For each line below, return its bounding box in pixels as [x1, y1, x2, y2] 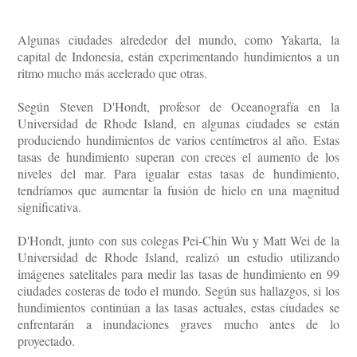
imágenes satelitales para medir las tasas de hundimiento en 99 [18, 265, 339, 282]
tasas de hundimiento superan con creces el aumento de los [18, 147, 339, 165]
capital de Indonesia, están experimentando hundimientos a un [18, 47, 339, 65]
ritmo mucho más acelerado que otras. [18, 64, 208, 81]
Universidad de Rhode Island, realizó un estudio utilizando [18, 248, 339, 265]
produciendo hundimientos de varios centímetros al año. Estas [18, 131, 339, 148]
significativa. [18, 198, 82, 215]
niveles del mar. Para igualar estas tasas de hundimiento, [18, 164, 339, 182]
